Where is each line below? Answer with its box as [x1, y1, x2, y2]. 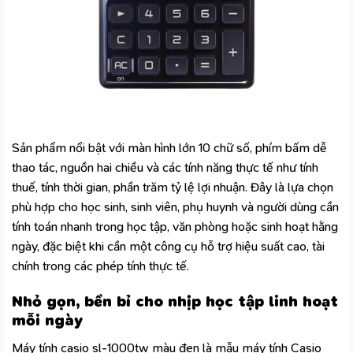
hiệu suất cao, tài [236, 238, 325, 255]
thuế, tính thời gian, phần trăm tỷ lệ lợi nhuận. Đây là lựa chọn [12, 179, 333, 196]
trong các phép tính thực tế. [39, 258, 189, 275]
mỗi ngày [12, 310, 83, 331]
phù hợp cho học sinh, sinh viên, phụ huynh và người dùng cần [12, 199, 339, 216]
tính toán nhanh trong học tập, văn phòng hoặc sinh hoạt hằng [12, 218, 338, 236]
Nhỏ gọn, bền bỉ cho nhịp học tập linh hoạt [12, 292, 338, 312]
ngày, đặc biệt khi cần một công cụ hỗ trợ [12, 238, 236, 255]
